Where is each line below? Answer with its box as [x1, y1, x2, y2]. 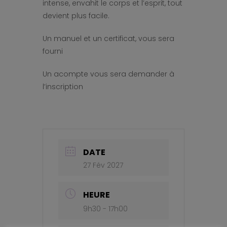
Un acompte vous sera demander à [42, 69, 174, 79]
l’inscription [42, 82, 83, 92]
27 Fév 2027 [83, 160, 123, 170]
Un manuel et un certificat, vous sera [42, 33, 174, 44]
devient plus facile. [42, 11, 109, 21]
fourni [42, 46, 63, 56]
